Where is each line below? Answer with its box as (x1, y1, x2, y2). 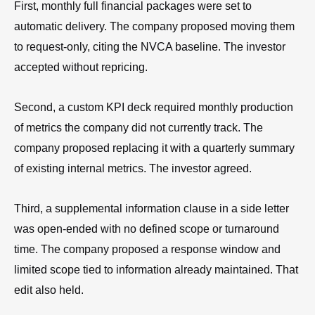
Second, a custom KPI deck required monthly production (14, 101, 293, 113)
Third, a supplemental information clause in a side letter (14, 202, 289, 214)
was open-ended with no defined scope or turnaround (14, 222, 279, 235)
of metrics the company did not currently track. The (14, 121, 263, 134)
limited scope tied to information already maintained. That (14, 263, 298, 276)
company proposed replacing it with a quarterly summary (14, 141, 295, 154)
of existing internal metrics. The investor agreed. (14, 162, 252, 174)
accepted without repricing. (14, 60, 148, 73)
